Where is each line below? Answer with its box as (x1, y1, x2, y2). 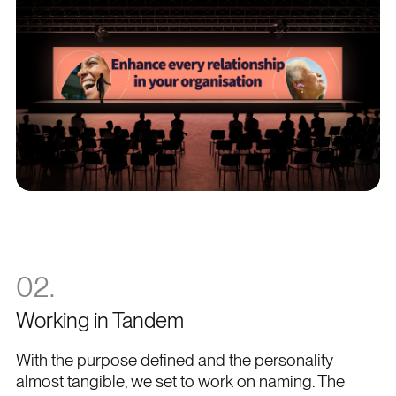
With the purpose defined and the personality (15, 350, 333, 371)
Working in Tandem (15, 308, 184, 334)
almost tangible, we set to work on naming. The (15, 371, 345, 392)
